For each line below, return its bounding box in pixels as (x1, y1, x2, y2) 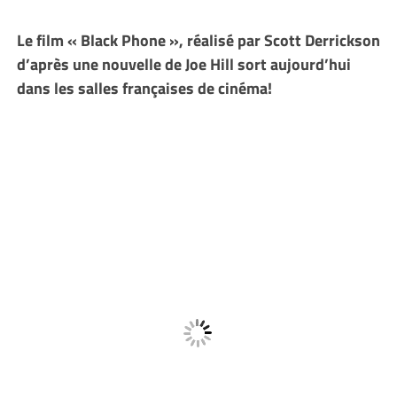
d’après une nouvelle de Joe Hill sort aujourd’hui (16, 51, 351, 76)
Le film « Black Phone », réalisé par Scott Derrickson (16, 27, 380, 52)
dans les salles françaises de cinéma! (16, 75, 276, 100)
